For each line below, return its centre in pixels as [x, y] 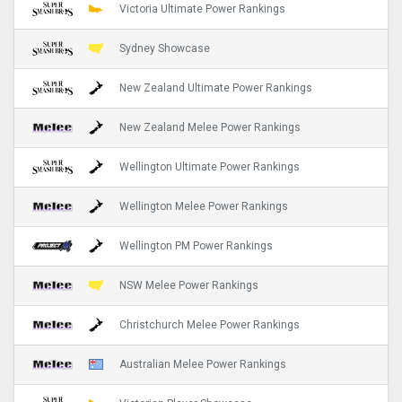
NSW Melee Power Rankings [189, 286]
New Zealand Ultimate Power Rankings [216, 88]
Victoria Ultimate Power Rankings [202, 9]
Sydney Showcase [165, 49]
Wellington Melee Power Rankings [204, 207]
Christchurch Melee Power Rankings [210, 325]
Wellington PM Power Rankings [196, 246]
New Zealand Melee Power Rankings [210, 128]
